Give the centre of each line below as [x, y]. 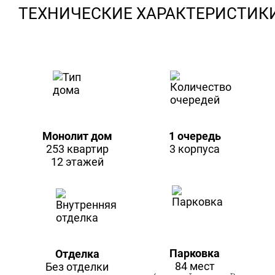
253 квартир [77, 149]
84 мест [195, 266]
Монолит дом [77, 136]
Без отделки [77, 267]
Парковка [195, 254]
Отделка [77, 254]
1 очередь [195, 136]
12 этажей [77, 162]
